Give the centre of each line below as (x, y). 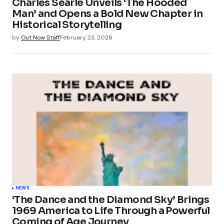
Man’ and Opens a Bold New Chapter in (107, 13)
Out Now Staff (40, 37)
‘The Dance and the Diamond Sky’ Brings (111, 199)
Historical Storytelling (67, 24)
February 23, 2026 (86, 37)
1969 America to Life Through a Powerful (111, 210)
